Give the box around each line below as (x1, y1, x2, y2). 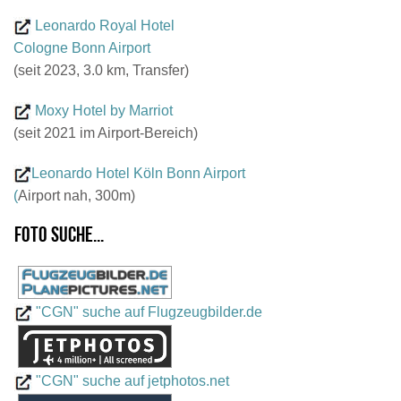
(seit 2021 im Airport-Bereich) (13, 125, 198, 141)
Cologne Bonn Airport (13, 40, 150, 56)
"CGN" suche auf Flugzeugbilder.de (36, 304, 262, 320)
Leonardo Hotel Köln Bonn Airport (31, 166, 245, 182)
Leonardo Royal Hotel (35, 18, 175, 34)
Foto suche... (14, 226, 104, 248)
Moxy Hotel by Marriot (35, 103, 173, 119)
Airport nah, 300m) (18, 188, 135, 204)
